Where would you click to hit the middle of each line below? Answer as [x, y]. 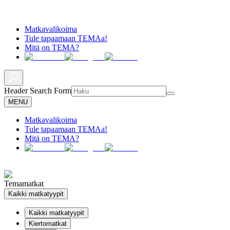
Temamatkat [24, 184]
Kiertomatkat [48, 224]
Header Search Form [38, 91]
